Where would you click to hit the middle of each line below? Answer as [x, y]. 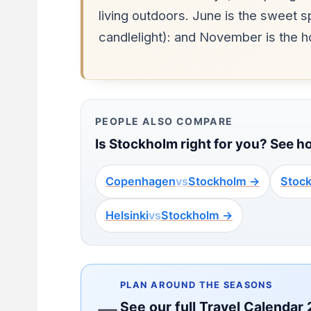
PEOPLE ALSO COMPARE [164, 121]
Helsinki [127, 216]
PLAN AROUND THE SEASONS [196, 285]
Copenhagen [140, 182]
